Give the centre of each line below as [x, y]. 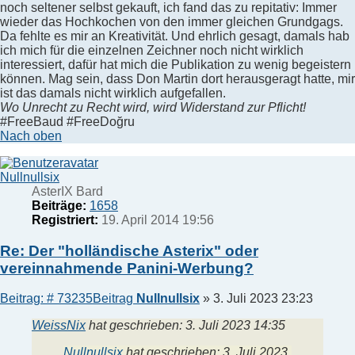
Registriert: [65, 219]
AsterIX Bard [67, 191]
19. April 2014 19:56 [156, 219]
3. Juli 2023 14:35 [235, 326]
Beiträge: [59, 205]
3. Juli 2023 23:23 [263, 299]
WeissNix [59, 326]
